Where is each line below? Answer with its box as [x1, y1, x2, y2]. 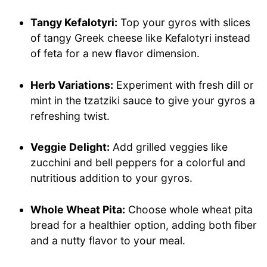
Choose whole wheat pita [125, 203, 253, 216]
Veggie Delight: [30, 141, 110, 154]
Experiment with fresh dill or [113, 78, 254, 91]
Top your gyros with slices [117, 16, 251, 29]
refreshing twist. [30, 109, 110, 122]
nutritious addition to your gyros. [30, 172, 193, 185]
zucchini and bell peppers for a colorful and [30, 156, 246, 169]
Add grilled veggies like [110, 141, 228, 154]
